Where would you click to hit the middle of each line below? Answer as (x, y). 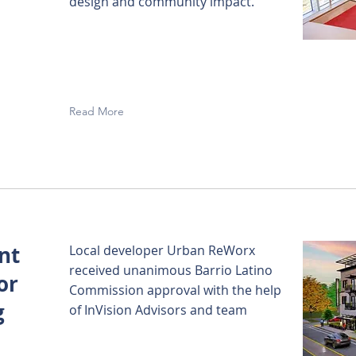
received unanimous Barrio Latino (171, 270)
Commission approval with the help (175, 290)
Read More (97, 111)
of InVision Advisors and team (158, 310)
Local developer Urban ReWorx (162, 250)
